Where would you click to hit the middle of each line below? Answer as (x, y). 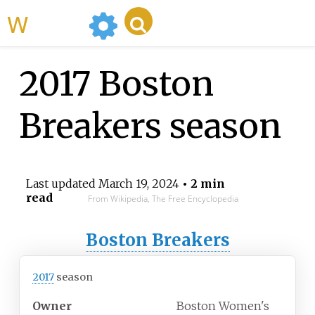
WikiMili (56, 23)
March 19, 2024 (139, 184)
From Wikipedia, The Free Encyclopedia (163, 199)
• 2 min (202, 184)
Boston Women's (223, 306)
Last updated (62, 184)
